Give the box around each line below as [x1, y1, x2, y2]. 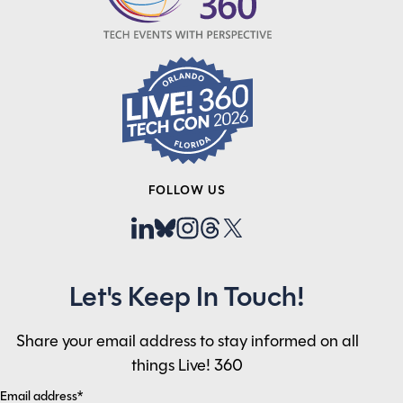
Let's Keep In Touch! [69, 285, 305, 314]
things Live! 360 [131, 358, 243, 376]
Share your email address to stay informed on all [15, 334, 359, 352]
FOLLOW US [148, 184, 226, 199]
